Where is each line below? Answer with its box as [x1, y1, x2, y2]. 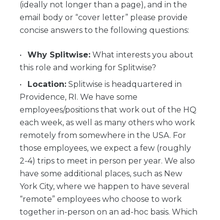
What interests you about [90, 50, 193, 59]
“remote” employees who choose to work [20, 194, 182, 204]
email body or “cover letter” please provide [20, 13, 188, 22]
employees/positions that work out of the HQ [20, 105, 196, 114]
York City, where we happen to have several [20, 182, 190, 191]
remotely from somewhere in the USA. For [20, 131, 186, 140]
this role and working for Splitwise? [20, 63, 156, 72]
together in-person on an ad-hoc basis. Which [20, 207, 197, 217]
